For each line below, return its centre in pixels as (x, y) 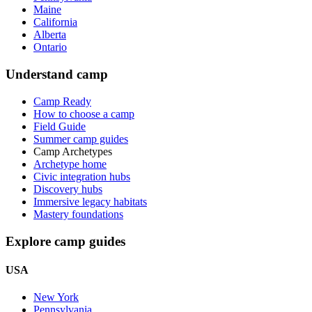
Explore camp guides (65, 241)
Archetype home (70, 164)
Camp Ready (62, 101)
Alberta (50, 35)
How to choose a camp (84, 114)
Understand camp (57, 75)
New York (56, 297)
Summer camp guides (81, 139)
